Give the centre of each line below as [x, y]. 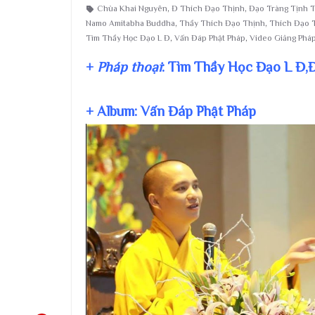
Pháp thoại [129, 67]
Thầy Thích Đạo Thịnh [222, 23]
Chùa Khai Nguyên [132, 8]
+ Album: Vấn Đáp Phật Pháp [171, 111]
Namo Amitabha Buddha [130, 23]
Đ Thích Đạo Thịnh [208, 8]
